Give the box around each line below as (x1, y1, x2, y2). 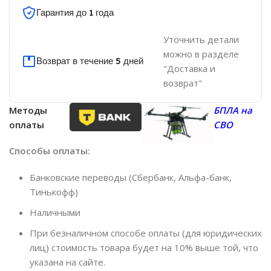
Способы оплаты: (9, 145, 91, 157)
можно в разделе (163, 48, 239, 60)
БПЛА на (214, 104, 253, 117)
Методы (9, 104, 48, 117)
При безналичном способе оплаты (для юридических (30, 227, 263, 240)
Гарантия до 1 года (36, 7, 114, 19)
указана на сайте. (30, 256, 106, 269)
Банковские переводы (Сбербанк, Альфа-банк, (30, 171, 232, 184)
